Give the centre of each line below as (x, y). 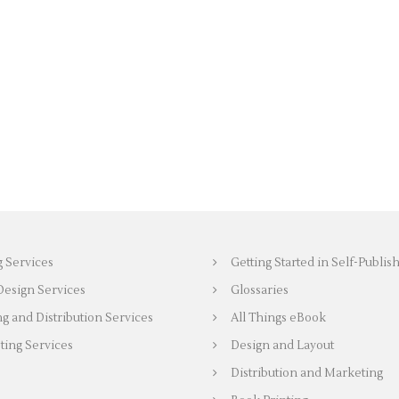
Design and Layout (282, 346)
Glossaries (260, 290)
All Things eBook (278, 318)
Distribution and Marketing (307, 373)
